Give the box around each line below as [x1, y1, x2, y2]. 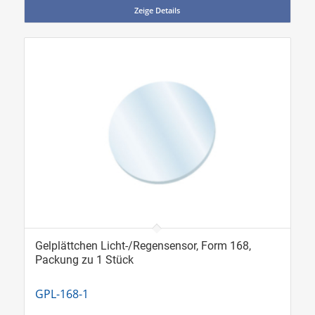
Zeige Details [134, 5, 181, 16]
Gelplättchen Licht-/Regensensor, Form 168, [34, 239, 251, 253]
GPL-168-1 [34, 286, 89, 302]
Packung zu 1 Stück [34, 253, 134, 267]
